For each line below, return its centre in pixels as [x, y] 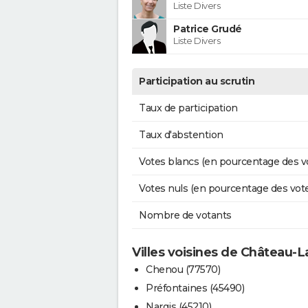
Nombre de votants [185, 215]
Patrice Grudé [208, 29]
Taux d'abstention [181, 134]
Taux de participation [188, 108]
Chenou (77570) [183, 269]
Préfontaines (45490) [195, 288]
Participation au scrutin [197, 81]
